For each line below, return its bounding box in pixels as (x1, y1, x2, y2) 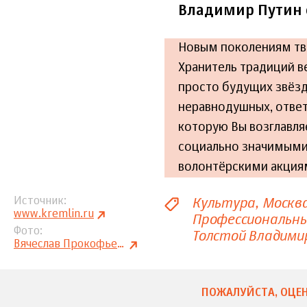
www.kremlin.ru (14, 209, 94, 221)
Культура (192, 195, 256, 212)
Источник (14, 196, 64, 208)
